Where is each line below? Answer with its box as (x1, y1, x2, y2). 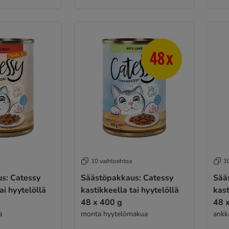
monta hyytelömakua (80, 209, 148, 219)
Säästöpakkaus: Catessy (80, 172, 173, 184)
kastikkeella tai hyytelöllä (80, 185, 179, 196)
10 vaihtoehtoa (90, 157, 132, 165)
